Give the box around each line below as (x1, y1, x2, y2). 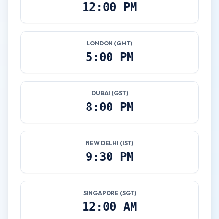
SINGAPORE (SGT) (83, 189, 136, 197)
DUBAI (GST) (91, 89, 128, 97)
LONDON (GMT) (87, 40, 132, 47)
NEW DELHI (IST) (86, 139, 133, 147)
